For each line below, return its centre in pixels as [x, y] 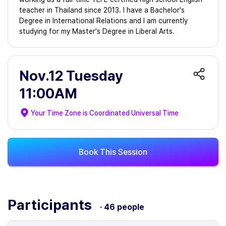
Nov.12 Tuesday [71, 76]
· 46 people [122, 207]
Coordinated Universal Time [134, 113]
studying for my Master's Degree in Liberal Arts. [97, 31]
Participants [51, 205]
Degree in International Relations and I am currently [103, 21]
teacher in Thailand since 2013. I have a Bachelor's [102, 10]
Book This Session [113, 152]
